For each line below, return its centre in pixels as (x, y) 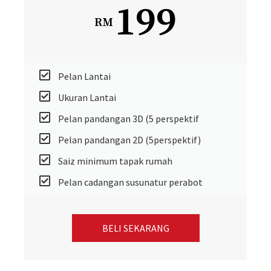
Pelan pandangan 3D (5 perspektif (129, 118)
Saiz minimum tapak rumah (115, 161)
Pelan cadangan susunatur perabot (130, 182)
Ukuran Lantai (87, 97)
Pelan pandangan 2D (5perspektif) (129, 139)
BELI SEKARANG (135, 228)
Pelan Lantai (84, 76)
